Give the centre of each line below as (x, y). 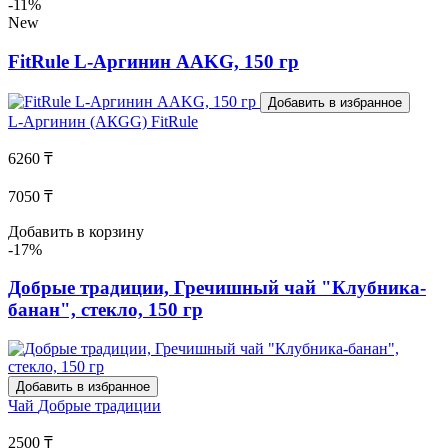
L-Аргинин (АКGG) (79, 121)
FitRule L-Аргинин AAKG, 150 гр (153, 62)
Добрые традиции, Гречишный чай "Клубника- (217, 288)
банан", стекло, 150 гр (105, 310)
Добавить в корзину (76, 231)
